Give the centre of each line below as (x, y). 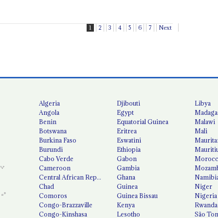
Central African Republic (75, 177)
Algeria (50, 103)
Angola (49, 112)
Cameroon (55, 168)
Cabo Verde (56, 158)
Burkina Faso (58, 140)
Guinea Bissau (137, 195)
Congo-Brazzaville (66, 205)
